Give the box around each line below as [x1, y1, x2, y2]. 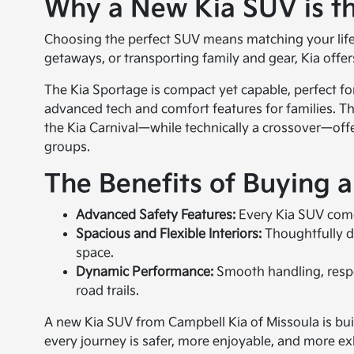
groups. [44, 140, 91, 156]
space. [76, 246, 115, 262]
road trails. [76, 284, 140, 299]
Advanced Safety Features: [76, 208, 236, 224]
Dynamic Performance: [76, 265, 214, 281]
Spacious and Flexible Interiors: [76, 227, 262, 243]
